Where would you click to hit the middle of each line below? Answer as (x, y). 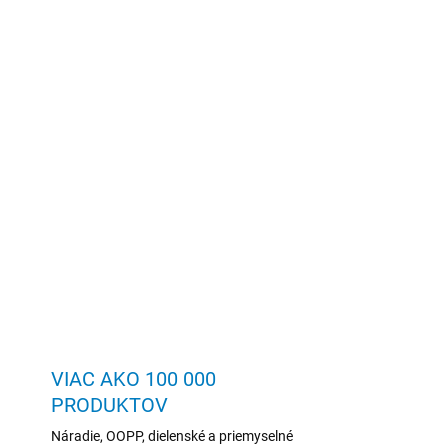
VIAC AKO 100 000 (133, 379)
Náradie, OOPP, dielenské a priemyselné (171, 436)
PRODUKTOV (109, 405)
